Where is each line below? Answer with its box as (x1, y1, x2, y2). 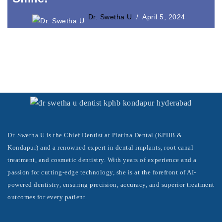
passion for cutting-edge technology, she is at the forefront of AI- (7, 168, 196, 176)
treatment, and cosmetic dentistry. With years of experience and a (7, 156, 197, 164)
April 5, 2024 (142, 13, 185, 21)
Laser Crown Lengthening (49, 3, 125, 11)
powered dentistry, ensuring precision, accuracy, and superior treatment (7, 181, 215, 188)
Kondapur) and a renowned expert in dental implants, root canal (7, 144, 193, 151)
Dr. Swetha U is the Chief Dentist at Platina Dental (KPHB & (7, 131, 182, 139)
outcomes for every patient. (7, 193, 87, 201)
